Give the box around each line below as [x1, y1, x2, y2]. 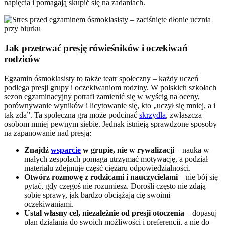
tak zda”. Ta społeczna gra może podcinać [4, 110, 139, 119]
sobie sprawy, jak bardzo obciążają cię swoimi [24, 190, 170, 199]
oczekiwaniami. [24, 199, 74, 208]
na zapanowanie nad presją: [4, 128, 91, 137]
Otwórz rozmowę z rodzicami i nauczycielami [24, 172, 178, 181]
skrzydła [139, 110, 166, 119]
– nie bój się [178, 172, 218, 181]
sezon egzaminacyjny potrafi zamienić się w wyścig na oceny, [4, 92, 200, 101]
